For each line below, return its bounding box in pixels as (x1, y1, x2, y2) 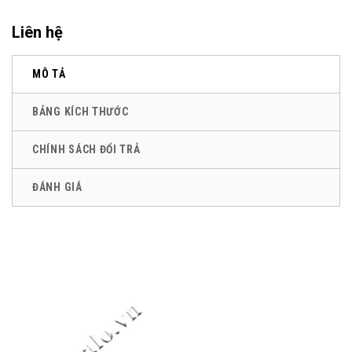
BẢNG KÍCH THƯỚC (32, 105, 129, 119)
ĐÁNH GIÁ (32, 181, 82, 194)
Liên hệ (12, 23, 63, 42)
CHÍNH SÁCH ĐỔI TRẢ (32, 143, 141, 156)
